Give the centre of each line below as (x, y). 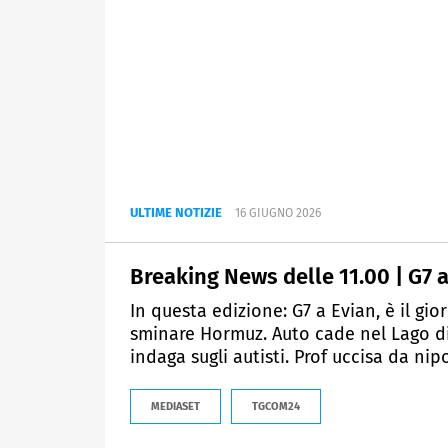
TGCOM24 (276, 407)
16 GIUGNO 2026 (278, 213)
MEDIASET (175, 407)
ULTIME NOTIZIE (176, 213)
